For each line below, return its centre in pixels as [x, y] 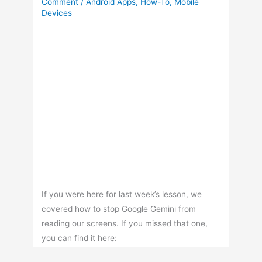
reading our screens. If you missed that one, [125, 224]
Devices [57, 13]
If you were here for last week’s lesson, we [122, 194]
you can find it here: [80, 238]
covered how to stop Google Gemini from [119, 209]
